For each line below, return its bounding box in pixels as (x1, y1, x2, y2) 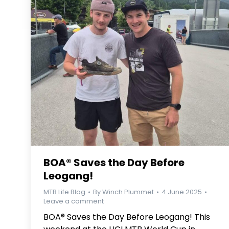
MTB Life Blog (43, 187, 85, 197)
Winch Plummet (102, 187, 154, 197)
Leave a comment (43, 196, 104, 207)
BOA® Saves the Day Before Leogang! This (43, 211, 210, 223)
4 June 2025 (162, 187, 202, 197)
